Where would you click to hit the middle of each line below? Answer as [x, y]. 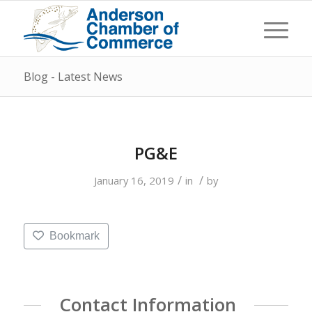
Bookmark [75, 235]
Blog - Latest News [73, 77]
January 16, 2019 [134, 180]
